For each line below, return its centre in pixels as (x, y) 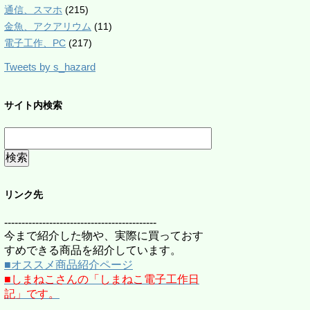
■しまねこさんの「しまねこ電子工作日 (102, 279)
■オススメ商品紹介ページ (69, 265)
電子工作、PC (35, 43)
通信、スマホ (33, 10)
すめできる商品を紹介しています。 (93, 250)
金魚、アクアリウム (48, 26)
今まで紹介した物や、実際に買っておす (104, 236)
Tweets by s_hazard (50, 67)
